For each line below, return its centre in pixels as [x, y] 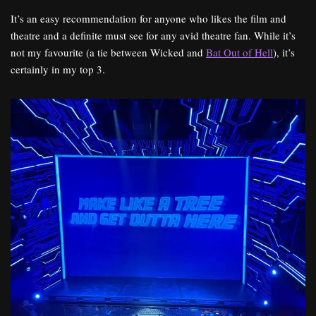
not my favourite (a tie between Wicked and [108, 53]
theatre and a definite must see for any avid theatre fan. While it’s [153, 36]
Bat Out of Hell [239, 53]
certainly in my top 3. [58, 69]
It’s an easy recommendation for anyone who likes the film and [148, 19]
